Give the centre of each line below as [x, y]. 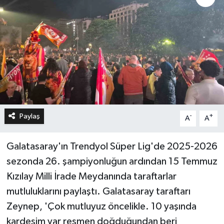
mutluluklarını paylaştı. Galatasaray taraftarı [98, 191]
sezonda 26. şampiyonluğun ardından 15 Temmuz [112, 161]
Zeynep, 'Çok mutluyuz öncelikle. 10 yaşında [101, 206]
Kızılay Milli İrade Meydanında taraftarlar [91, 176]
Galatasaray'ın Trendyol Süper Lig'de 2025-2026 [112, 146]
